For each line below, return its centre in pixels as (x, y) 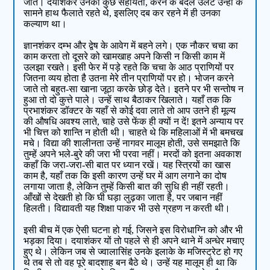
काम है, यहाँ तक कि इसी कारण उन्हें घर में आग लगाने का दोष (125, 176)
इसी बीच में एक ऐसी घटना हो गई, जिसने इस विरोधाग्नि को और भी (133, 230)
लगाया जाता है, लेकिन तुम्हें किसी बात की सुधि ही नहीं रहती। (127, 187)
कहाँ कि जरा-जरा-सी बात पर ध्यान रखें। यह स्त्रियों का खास (127, 165)
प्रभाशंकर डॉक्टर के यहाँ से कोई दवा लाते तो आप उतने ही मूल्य (130, 111)
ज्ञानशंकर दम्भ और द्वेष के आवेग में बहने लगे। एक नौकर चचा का (131, 46)
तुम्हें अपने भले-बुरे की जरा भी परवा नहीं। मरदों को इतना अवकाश (133, 154)
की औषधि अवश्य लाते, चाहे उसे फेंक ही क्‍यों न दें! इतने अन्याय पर (134, 122)
